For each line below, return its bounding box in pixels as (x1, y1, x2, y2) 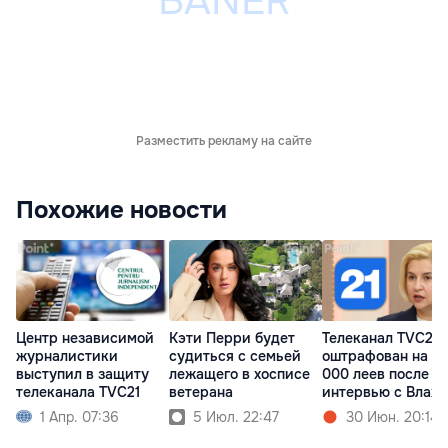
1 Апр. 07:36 (40, 407, 119, 426)
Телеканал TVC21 (322, 328, 438, 347)
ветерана (169, 382, 233, 401)
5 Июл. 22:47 (193, 407, 279, 426)
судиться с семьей (169, 346, 301, 365)
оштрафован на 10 (322, 346, 446, 365)
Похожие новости (16, 195, 227, 226)
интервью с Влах (322, 382, 438, 401)
